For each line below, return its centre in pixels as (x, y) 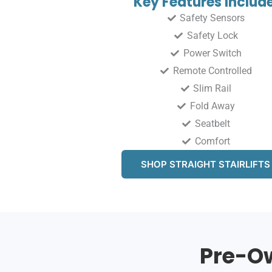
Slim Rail (212, 89)
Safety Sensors (212, 18)
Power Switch (212, 53)
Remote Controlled (212, 71)
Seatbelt (212, 124)
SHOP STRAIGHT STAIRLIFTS (206, 165)
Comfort (212, 141)
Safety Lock (212, 36)
